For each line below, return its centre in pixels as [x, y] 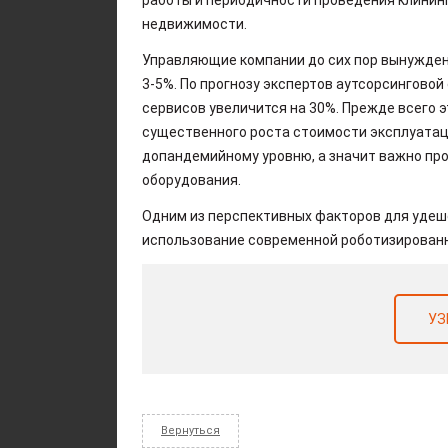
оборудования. [191, 179]
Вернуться [190, 430]
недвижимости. [194, 23]
